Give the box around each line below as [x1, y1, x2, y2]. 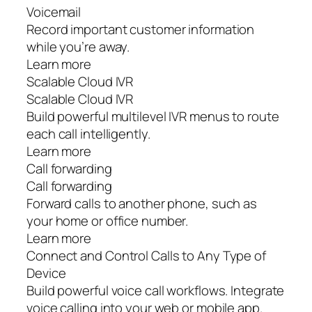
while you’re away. [26, 38, 130, 56]
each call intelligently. [26, 125, 150, 143]
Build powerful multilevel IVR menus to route [26, 107, 279, 126]
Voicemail [26, 3, 81, 22]
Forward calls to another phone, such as [26, 194, 258, 213]
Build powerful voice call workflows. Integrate [26, 281, 285, 300]
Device [26, 264, 66, 283]
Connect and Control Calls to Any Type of [26, 247, 266, 265]
